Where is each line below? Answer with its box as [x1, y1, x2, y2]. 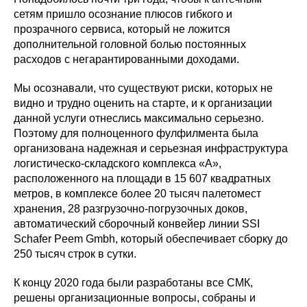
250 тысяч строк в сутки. [14, 248, 136, 260]
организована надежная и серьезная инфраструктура [14, 143, 288, 154]
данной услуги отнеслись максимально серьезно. [14, 112, 264, 124]
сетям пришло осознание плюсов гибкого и [14, 8, 232, 20]
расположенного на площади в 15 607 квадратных [14, 173, 271, 184]
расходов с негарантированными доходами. [14, 53, 239, 65]
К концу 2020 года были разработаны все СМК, [14, 277, 253, 288]
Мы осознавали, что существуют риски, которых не [14, 82, 273, 94]
